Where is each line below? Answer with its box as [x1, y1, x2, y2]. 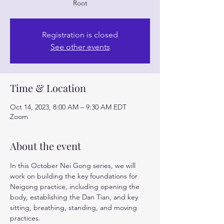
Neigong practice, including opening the [10, 181, 141, 191]
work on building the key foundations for [10, 171, 139, 180]
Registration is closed [42, 29, 118, 39]
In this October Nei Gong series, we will [10, 160, 137, 170]
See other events [50, 41, 110, 51]
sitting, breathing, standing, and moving [10, 202, 139, 212]
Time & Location [10, 80, 86, 94]
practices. [10, 213, 40, 222]
